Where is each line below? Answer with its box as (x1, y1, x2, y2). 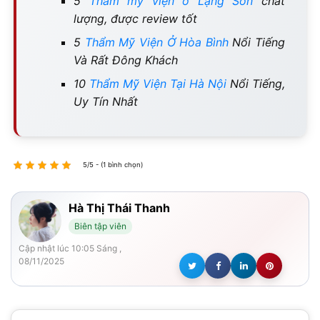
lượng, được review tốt (74, 11, 197, 26)
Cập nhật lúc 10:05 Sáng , (19, 243, 121, 254)
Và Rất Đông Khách (74, 53, 178, 68)
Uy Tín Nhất (74, 94, 138, 109)
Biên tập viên (74, 221, 126, 232)
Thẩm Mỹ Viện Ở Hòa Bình (84, 35, 229, 50)
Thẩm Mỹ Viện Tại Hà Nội (89, 76, 226, 91)
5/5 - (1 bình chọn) (83, 161, 143, 169)
